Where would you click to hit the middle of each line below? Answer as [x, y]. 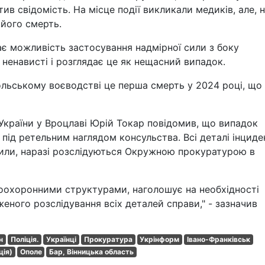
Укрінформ [160, 239]
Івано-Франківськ [218, 239]
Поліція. [25, 239]
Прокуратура [108, 239]
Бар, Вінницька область [92, 252]
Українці [62, 239]
